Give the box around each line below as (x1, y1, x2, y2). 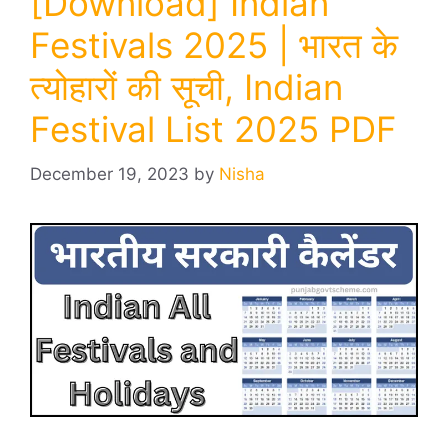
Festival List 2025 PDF (30, 108, 397, 150)
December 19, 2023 (30, 163, 189, 184)
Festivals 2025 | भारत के (30, 24, 398, 66)
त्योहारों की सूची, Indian (30, 66, 343, 108)
